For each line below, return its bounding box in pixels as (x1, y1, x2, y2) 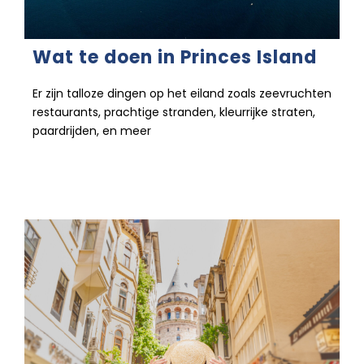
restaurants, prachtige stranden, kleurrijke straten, (32, 104, 315, 121)
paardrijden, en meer (32, 123, 151, 140)
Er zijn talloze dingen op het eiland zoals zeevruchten (32, 85, 331, 102)
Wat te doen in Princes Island (32, 45, 317, 71)
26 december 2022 (32, 158, 134, 175)
